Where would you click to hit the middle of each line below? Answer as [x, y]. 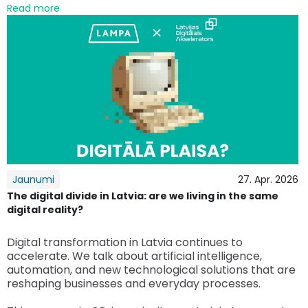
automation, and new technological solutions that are [151, 270]
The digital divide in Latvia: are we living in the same [143, 196]
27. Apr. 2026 [268, 180]
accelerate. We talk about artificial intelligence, [134, 256]
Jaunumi [33, 180]
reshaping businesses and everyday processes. [134, 284]
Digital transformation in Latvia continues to [125, 243]
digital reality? [45, 210]
